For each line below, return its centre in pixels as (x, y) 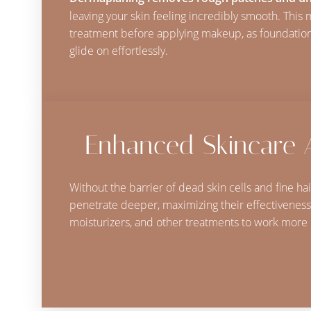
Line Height (81, 285)
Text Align (207, 285)
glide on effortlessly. (118, 50)
